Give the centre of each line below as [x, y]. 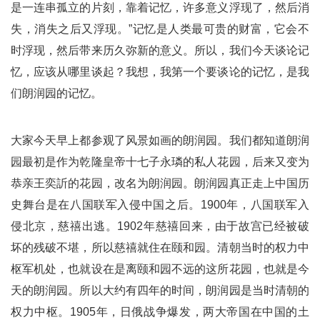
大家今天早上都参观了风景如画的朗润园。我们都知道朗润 [160, 141]
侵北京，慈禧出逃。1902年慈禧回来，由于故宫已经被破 [160, 226]
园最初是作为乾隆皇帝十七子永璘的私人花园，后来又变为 [160, 162]
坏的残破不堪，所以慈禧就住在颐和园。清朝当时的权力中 [160, 248]
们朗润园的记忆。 [56, 94]
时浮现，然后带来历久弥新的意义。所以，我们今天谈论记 [160, 51]
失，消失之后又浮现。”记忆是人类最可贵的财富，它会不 [160, 29]
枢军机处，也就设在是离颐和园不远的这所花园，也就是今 [160, 269]
